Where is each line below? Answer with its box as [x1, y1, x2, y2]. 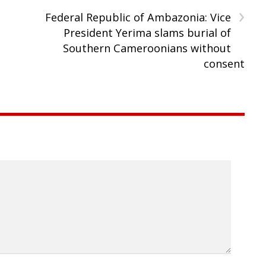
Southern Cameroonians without [62, 40, 231, 55]
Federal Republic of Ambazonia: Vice [45, 9, 231, 24]
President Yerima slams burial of [63, 25, 231, 40]
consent [203, 56, 245, 71]
